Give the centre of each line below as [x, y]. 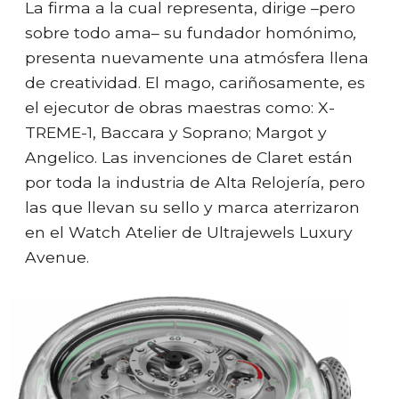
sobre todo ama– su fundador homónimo [189, 32]
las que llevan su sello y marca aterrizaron [192, 207]
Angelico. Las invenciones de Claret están [189, 157]
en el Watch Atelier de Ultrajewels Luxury [189, 232]
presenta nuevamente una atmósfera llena [197, 57]
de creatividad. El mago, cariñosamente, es [195, 82]
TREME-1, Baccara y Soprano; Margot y [176, 132]
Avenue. [57, 256]
